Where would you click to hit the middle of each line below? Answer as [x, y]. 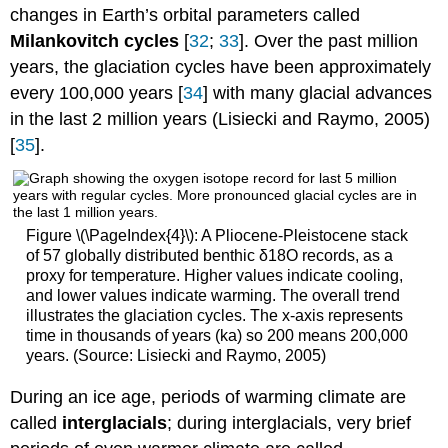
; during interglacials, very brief [289, 422]
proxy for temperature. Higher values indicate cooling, [214, 276]
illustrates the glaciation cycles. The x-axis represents [214, 316]
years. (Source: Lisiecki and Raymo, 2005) [175, 356]
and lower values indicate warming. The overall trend [212, 296]
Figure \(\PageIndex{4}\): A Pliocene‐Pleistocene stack [216, 236]
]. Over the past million [329, 40]
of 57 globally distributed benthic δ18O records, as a [209, 256]
